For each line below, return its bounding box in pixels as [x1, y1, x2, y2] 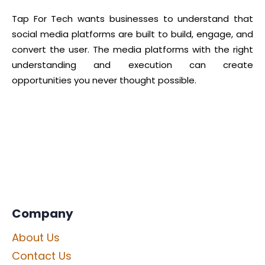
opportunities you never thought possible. [12, 74, 196, 87]
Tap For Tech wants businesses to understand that [12, 12, 253, 25]
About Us [12, 230, 60, 245]
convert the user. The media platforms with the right [12, 43, 253, 56]
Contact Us [12, 248, 72, 263]
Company [12, 205, 73, 222]
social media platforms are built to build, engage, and [12, 28, 253, 41]
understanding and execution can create [12, 59, 253, 72]
